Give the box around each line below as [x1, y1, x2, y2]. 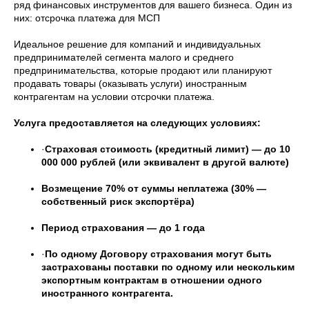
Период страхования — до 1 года [41, 222, 205, 234]
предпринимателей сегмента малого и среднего [14, 52, 234, 63]
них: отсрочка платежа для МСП [14, 12, 160, 24]
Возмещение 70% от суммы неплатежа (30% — [41, 183, 266, 195]
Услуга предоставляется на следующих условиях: [14, 117, 261, 129]
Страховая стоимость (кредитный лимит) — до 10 [45, 143, 290, 155]
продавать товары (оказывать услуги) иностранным [14, 78, 247, 90]
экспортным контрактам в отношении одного [41, 275, 262, 286]
